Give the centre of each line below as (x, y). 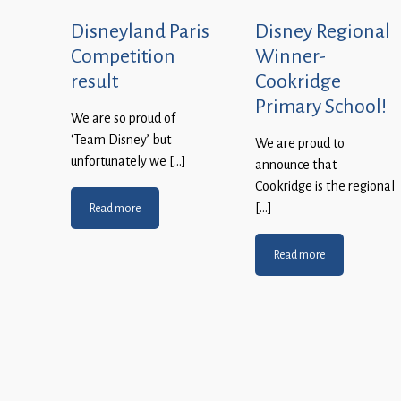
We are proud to (300, 144)
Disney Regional (323, 31)
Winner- (290, 56)
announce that (296, 165)
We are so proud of (123, 119)
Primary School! (321, 106)
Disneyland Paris (140, 31)
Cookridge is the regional (325, 187)
